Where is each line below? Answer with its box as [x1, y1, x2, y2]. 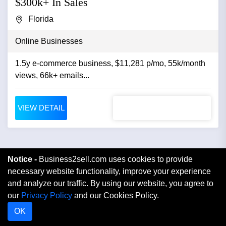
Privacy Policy [21, 191, 72, 200]
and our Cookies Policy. [72, 191, 159, 200]
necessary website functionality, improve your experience [8, 167, 211, 176]
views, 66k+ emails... [15, 71, 89, 80]
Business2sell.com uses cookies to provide [39, 155, 193, 163]
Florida [28, 15, 53, 24]
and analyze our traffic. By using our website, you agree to [8, 179, 213, 188]
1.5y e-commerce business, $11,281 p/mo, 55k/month [15, 59, 205, 68]
